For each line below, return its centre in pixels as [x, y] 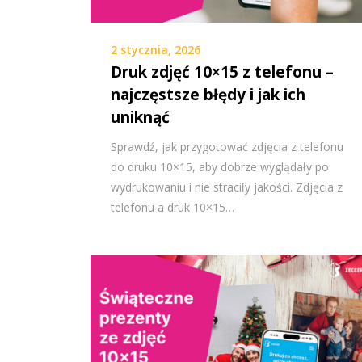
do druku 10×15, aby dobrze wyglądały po [220, 166]
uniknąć [140, 117]
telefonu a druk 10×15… [173, 207]
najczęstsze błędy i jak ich [208, 94]
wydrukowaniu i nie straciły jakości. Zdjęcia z [227, 187]
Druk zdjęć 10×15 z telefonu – [222, 72]
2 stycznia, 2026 [156, 49]
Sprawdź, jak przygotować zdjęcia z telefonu [227, 146]
